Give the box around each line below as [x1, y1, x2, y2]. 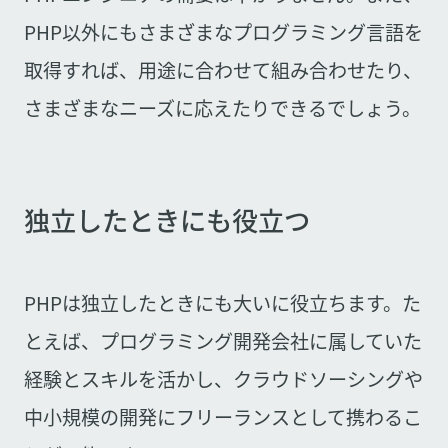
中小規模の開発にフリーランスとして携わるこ [23, 402, 422, 431]
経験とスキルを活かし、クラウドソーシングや [23, 364, 423, 393]
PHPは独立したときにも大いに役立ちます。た [23, 288, 421, 317]
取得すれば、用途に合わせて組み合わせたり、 [23, 55, 422, 84]
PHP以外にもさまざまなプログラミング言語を [23, 17, 423, 46]
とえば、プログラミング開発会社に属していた [23, 326, 422, 355]
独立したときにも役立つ [23, 200, 310, 239]
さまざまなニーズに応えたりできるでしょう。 [23, 93, 421, 122]
